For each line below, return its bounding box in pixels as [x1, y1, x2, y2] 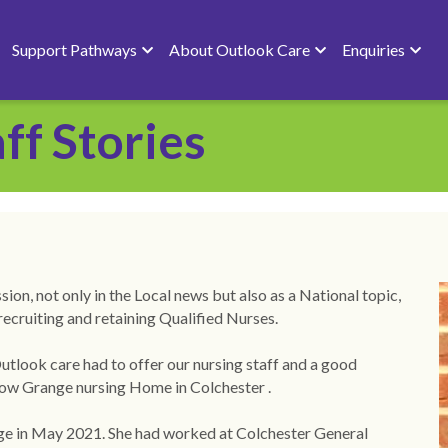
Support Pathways [11, 39, 137, 59]
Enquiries [341, 39, 405, 59]
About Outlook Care [168, 39, 310, 59]
